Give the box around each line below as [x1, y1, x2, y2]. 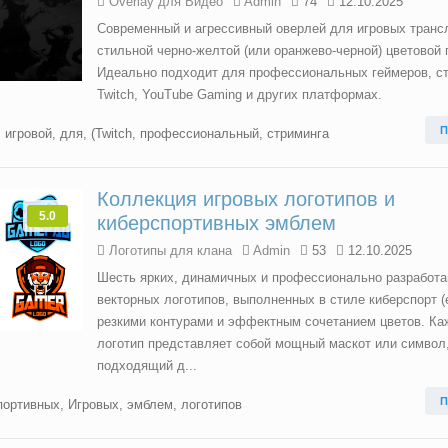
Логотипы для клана [109, 243, 232, 258]
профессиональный [140, 126, 259, 141]
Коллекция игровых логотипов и [97, 188, 395, 210]
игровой [5, 126, 52, 141]
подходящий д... [97, 358, 197, 373]
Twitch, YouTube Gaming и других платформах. [97, 87, 382, 102]
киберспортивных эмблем [97, 212, 336, 234]
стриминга [267, 126, 329, 141]
